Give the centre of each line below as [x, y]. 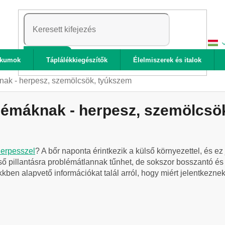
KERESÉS [48, 58]
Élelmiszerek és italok [167, 60]
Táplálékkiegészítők [77, 60]
